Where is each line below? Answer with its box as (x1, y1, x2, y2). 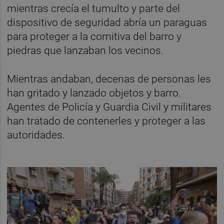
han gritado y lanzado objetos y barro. (7, 87, 181, 99)
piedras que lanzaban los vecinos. (7, 44, 164, 57)
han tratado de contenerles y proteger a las (7, 115, 206, 127)
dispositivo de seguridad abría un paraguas (7, 16, 207, 29)
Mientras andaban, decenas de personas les (7, 73, 211, 85)
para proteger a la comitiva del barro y (7, 30, 182, 43)
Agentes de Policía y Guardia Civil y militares (7, 101, 212, 113)
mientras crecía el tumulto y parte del (7, 2, 180, 15)
